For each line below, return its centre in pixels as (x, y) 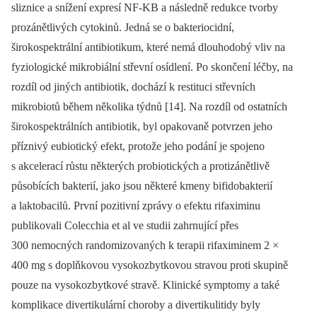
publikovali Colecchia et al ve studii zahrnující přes (125, 225)
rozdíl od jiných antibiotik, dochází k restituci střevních (133, 86)
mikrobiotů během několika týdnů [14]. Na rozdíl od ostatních (149, 106)
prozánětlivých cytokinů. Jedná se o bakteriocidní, (123, 27)
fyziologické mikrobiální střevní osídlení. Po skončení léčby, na (152, 67)
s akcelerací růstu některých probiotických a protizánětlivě (140, 166)
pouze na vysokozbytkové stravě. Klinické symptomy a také (145, 284)
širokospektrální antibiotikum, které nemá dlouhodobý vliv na (148, 47)
